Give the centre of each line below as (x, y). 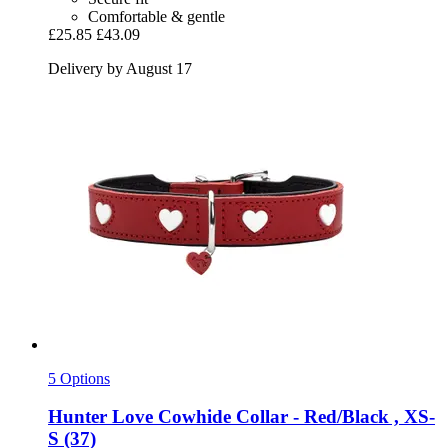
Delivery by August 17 (120, 68)
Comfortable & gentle (156, 16)
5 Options (79, 378)
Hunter (77, 417)
